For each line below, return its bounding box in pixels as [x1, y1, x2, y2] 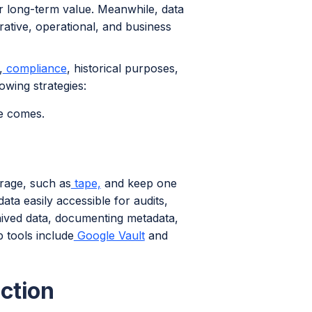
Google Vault [73, 228, 145, 242]
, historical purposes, [66, 61, 178, 75]
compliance [2, 61, 67, 75]
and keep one [100, 176, 177, 190]
